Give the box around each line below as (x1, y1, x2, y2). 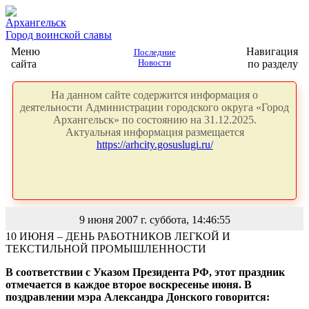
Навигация (246, 46, 298, 57)
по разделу (248, 58, 298, 70)
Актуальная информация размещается (65, 126, 244, 138)
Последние (133, 48, 176, 57)
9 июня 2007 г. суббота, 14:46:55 (79, 214, 230, 226)
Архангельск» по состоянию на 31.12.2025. (52, 114, 257, 126)
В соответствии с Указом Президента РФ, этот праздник (6, 266, 285, 278)
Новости (138, 58, 171, 68)
